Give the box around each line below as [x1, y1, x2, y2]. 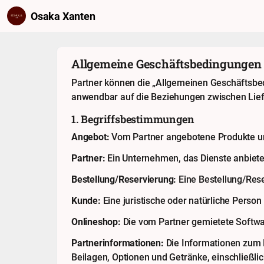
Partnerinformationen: [71, 236, 164, 250]
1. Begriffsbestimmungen [71, 112, 194, 127]
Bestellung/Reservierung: [71, 173, 177, 186]
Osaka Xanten [31, 9, 95, 24]
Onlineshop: [71, 215, 121, 229]
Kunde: [71, 194, 101, 207]
